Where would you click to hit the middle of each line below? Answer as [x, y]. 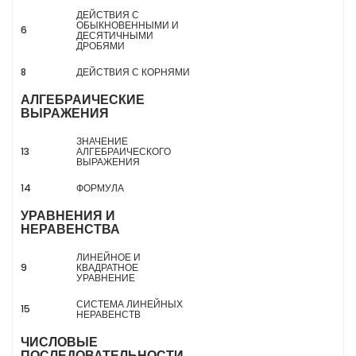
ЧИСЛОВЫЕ [59, 342]
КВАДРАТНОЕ [107, 267]
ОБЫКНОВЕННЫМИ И [128, 25]
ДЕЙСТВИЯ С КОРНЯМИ [133, 72]
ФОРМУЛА [100, 188]
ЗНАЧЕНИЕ [102, 141]
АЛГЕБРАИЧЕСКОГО [124, 151]
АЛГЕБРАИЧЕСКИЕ [83, 100]
